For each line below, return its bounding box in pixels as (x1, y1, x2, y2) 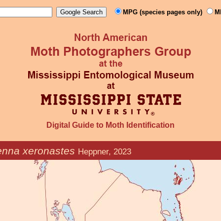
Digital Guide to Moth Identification (46, 121, 175, 129)
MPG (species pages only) (123, 8, 204, 16)
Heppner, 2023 (78, 147, 131, 156)
